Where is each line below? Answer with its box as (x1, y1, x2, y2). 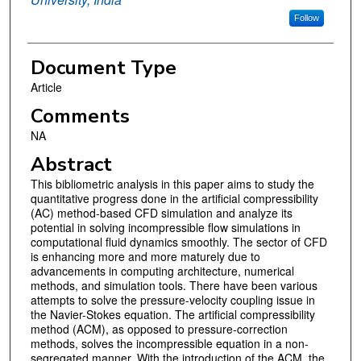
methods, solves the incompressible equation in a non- (30, 334, 309, 351)
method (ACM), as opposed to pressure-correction (30, 320, 288, 337)
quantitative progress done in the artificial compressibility (30, 189, 318, 206)
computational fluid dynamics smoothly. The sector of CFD (30, 233, 327, 250)
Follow (293, 13, 319, 23)
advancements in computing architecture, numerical (30, 262, 294, 279)
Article (30, 79, 62, 96)
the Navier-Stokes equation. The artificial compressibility (30, 305, 315, 322)
